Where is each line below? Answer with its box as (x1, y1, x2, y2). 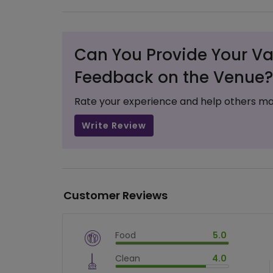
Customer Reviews (63, 188, 168, 203)
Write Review (82, 119, 146, 132)
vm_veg (176, 242, 208, 252)
